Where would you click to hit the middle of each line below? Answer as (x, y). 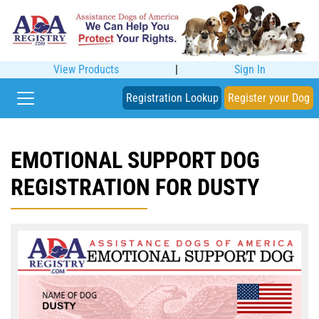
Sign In (250, 69)
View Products (86, 69)
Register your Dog (269, 98)
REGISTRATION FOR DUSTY (135, 187)
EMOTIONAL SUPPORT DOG (135, 160)
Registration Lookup (172, 98)
